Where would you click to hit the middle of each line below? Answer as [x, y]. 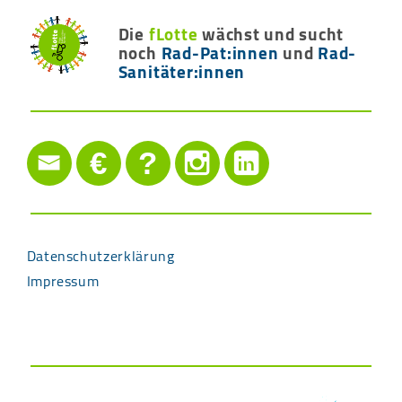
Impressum [63, 280]
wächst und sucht [271, 34]
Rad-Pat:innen [220, 52]
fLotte [173, 34]
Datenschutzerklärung [100, 255]
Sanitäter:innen [182, 71]
